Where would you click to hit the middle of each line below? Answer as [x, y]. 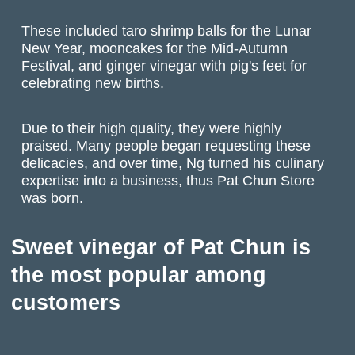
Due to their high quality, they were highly [152, 128]
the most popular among [138, 275]
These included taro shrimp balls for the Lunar [167, 31]
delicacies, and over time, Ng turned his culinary [173, 162]
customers [65, 303]
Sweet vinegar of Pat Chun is [160, 248]
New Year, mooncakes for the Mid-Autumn [155, 48]
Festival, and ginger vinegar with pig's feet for [164, 66]
